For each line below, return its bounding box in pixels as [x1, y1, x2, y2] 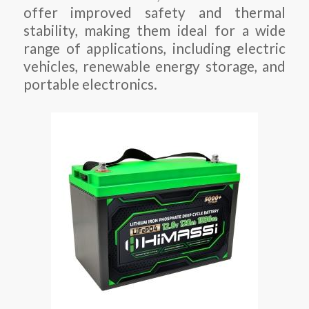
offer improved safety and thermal [23, 4, 286, 21]
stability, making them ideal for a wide [23, 22, 286, 39]
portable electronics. [23, 76, 157, 93]
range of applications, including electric [23, 40, 286, 57]
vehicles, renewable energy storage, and [23, 58, 286, 75]
